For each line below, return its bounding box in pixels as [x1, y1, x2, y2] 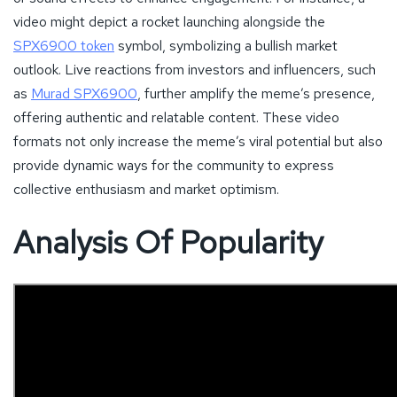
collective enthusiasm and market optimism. [13, 179, 279, 198]
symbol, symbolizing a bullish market [114, 35, 338, 55]
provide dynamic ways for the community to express [13, 155, 334, 175]
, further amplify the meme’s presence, [137, 83, 375, 103]
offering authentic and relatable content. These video [13, 107, 339, 127]
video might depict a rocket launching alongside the [13, 12, 325, 31]
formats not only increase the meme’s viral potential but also [13, 131, 383, 151]
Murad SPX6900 [31, 83, 137, 103]
